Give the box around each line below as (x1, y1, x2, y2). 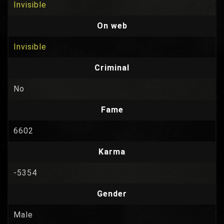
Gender (97, 189, 127, 198)
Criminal (94, 63, 129, 72)
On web (96, 21, 127, 30)
